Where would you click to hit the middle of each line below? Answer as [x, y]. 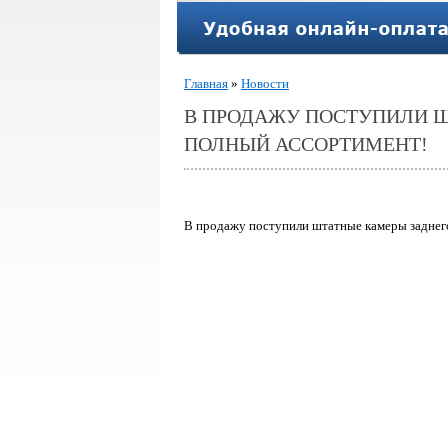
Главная [206, 83]
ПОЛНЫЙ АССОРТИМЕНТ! [306, 144]
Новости [265, 83]
